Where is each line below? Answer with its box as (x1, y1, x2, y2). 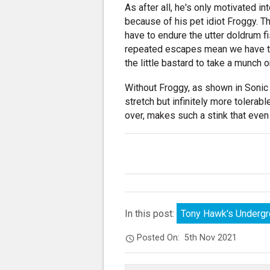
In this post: (125, 207, 177, 219)
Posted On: (137, 233, 185, 243)
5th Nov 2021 (184, 233, 237, 243)
